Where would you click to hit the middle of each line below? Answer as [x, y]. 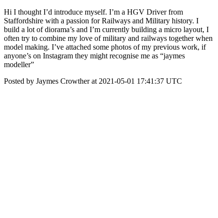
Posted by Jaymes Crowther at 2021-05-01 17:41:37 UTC [93, 81]
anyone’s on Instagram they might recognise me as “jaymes [94, 56]
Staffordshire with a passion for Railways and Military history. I [101, 21]
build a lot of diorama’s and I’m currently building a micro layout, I [106, 29]
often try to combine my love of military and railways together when [108, 38]
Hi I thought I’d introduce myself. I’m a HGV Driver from [93, 12]
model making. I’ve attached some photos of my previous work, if [105, 47]
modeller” [19, 64]
